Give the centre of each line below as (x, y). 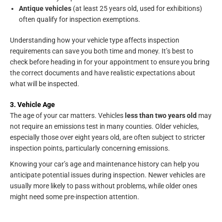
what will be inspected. (45, 84)
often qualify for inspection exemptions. (80, 19)
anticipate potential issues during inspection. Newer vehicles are (108, 175)
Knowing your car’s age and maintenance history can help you (105, 164)
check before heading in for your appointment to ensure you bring (110, 62)
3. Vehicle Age (32, 105)
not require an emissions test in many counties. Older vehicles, (104, 127)
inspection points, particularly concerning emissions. (90, 148)
